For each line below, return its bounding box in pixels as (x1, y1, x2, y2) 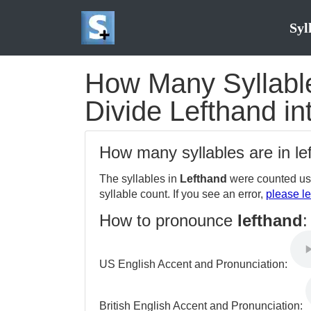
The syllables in (99, 173, 180, 185)
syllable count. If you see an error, (99, 188, 266, 200)
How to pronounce (99, 211, 237, 230)
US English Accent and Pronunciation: (99, 258, 290, 270)
